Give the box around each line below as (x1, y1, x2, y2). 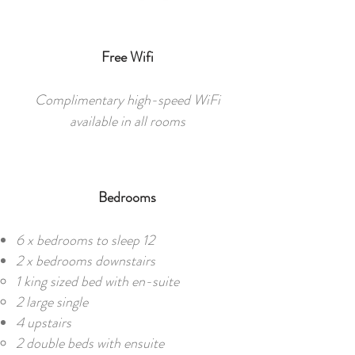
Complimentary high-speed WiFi (34, 90, 220, 110)
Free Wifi (101, 47, 154, 67)
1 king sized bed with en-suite (16, 271, 179, 292)
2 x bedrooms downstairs (16, 250, 155, 271)
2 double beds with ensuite (16, 333, 164, 353)
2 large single (16, 292, 88, 312)
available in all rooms (69, 111, 185, 132)
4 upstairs (16, 312, 71, 333)
